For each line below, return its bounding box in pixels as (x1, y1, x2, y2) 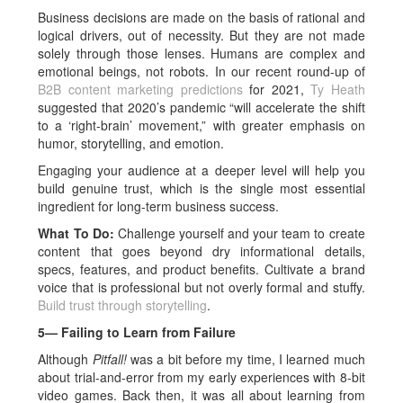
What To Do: (38, 224, 114, 242)
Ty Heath (310, 80, 365, 98)
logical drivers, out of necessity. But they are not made (38, 26, 365, 44)
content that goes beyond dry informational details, (38, 242, 365, 260)
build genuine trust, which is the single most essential (38, 179, 365, 197)
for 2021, (242, 80, 311, 98)
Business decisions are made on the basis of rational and (38, 8, 365, 26)
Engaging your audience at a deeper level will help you (38, 161, 365, 179)
